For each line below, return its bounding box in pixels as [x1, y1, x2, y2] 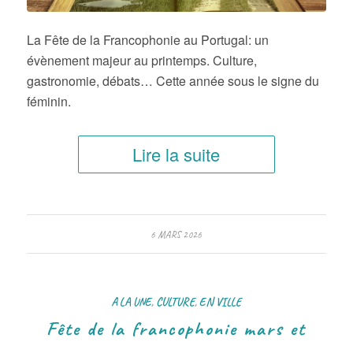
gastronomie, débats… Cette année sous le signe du [26, 72, 319, 91]
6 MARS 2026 [150, 229, 203, 242]
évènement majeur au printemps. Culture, [26, 51, 257, 70]
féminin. [26, 92, 71, 111]
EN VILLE [199, 295, 242, 310]
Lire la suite [132, 142, 221, 167]
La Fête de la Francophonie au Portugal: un [26, 31, 269, 50]
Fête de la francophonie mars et [46, 317, 307, 341]
